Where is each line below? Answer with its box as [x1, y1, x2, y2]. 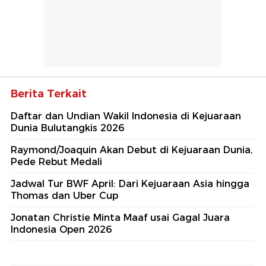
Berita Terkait [11, 87, 87, 101]
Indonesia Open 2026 [11, 224, 112, 236]
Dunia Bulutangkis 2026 [11, 122, 124, 134]
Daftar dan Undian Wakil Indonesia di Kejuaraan [11, 110, 241, 122]
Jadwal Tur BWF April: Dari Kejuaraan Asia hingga [11, 178, 249, 190]
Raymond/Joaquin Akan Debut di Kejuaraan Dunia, [11, 144, 253, 156]
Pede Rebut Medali [11, 156, 102, 168]
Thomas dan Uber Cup [11, 190, 118, 202]
